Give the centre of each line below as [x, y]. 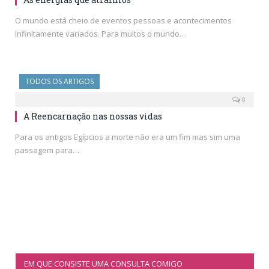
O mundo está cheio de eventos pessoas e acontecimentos [123, 20]
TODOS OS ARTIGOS [59, 81]
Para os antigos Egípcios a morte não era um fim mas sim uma [128, 137]
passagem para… [47, 150]
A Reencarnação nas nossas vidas [93, 116]
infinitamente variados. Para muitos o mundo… [101, 33]
